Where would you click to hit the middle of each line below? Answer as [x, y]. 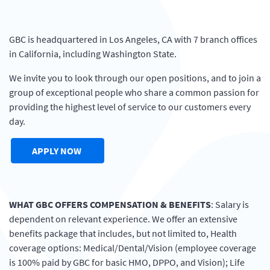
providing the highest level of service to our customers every [130, 107]
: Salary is [230, 204]
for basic [109, 262]
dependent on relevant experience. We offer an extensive [123, 219]
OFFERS [71, 204]
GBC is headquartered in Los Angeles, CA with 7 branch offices [133, 39]
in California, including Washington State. [95, 54]
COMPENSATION [124, 204]
